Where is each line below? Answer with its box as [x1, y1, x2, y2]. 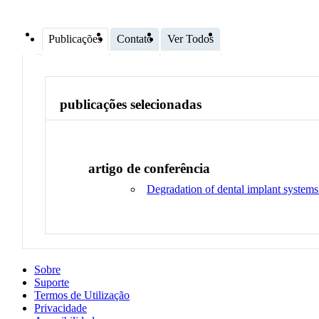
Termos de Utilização [34, 288, 130, 301]
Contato [117, 32, 152, 45]
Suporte [34, 276, 69, 288]
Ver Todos [167, 32, 214, 45]
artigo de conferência [88, 160, 211, 176]
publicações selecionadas [60, 97, 202, 113]
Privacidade [34, 301, 87, 314]
